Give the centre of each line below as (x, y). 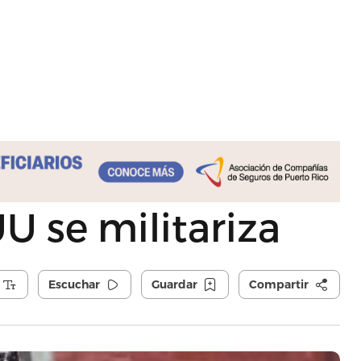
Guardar (174, 285)
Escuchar (74, 285)
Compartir (278, 285)
